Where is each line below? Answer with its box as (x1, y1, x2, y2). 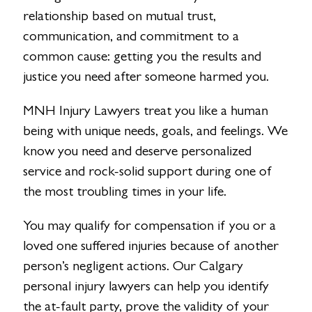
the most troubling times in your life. (23, 182, 227, 199)
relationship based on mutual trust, (23, 7, 217, 24)
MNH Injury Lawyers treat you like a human (23, 102, 269, 118)
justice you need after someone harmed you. (23, 68, 270, 84)
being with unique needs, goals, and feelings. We (23, 122, 288, 139)
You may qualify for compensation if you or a (23, 217, 276, 234)
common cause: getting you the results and (23, 47, 262, 64)
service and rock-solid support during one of (23, 162, 273, 179)
